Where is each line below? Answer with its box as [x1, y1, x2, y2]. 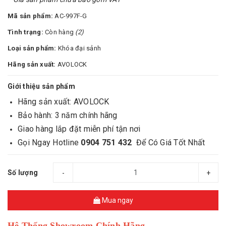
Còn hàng [45, 28, 76, 36]
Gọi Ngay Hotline [18, 138, 81, 147]
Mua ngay [100, 196, 133, 204]
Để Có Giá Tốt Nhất [134, 138, 205, 147]
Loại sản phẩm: [8, 44, 58, 52]
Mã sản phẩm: [8, 12, 55, 20]
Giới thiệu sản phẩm [8, 82, 75, 90]
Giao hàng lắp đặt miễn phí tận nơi [18, 124, 141, 134]
